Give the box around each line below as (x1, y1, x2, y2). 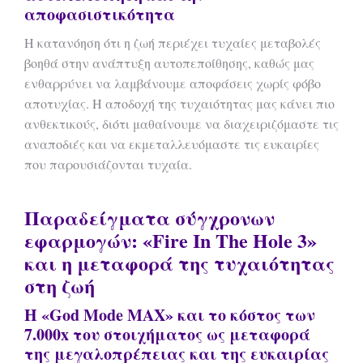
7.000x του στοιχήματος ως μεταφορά (24, 322, 310, 346)
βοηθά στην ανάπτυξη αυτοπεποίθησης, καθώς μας (24, 54, 314, 71)
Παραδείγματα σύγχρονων (24, 203, 275, 232)
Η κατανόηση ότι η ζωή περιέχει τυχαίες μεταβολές (24, 34, 321, 51)
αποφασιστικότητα (24, 2, 175, 26)
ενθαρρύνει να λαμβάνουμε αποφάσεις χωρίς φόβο (24, 75, 321, 92)
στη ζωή (24, 271, 95, 300)
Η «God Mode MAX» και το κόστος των (24, 303, 315, 327)
